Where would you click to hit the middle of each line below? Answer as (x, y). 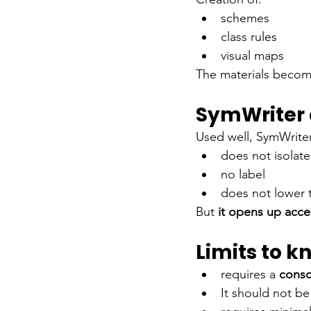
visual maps (252, 55)
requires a (248, 274)
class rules (249, 36)
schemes (245, 18)
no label (243, 174)
